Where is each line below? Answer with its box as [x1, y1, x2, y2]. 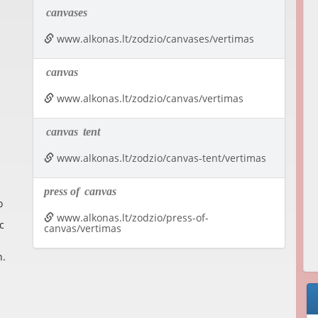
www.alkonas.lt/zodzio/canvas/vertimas [53, 92, 243, 106]
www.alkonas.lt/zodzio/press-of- [53, 211, 209, 225]
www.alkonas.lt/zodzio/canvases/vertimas [53, 32, 254, 46]
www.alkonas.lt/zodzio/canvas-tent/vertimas [53, 151, 266, 165]
